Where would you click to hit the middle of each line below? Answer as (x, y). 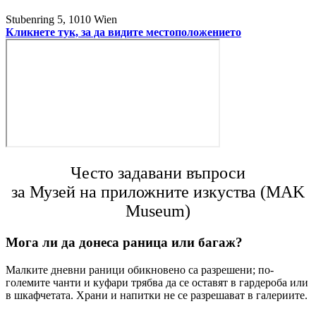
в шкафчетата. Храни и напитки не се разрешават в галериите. (157, 296)
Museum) (158, 211)
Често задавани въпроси (158, 173)
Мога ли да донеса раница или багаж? (124, 243)
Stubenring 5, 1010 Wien (61, 19)
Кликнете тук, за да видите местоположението (123, 32)
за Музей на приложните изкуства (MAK (158, 192)
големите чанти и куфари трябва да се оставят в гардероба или (157, 283)
